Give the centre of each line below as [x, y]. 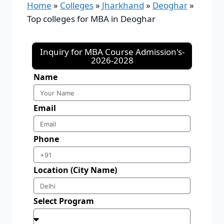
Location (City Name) [75, 170]
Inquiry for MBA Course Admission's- [112, 52]
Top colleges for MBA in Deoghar [91, 19]
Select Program [64, 201]
